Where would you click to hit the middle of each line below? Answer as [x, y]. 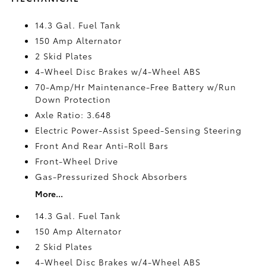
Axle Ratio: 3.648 [73, 115]
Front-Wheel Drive [77, 161]
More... [49, 194]
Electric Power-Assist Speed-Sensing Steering [139, 130]
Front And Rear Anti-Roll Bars [102, 145]
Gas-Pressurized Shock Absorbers [112, 176]
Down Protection [73, 99]
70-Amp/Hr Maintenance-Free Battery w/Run [136, 87]
